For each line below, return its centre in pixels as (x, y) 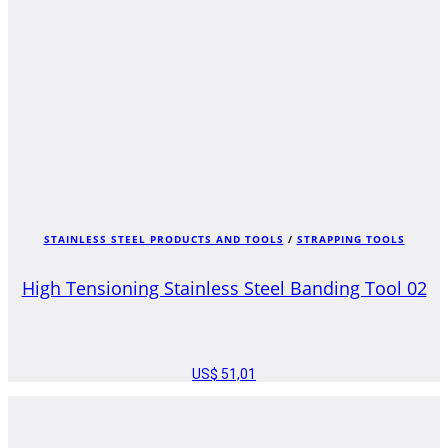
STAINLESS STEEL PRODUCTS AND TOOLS (163, 239)
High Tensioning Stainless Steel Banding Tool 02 (224, 287)
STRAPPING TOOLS (350, 239)
